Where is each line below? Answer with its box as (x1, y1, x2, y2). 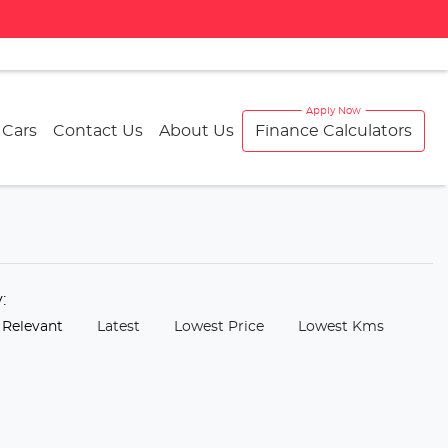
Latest (97, 320, 140, 334)
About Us (159, 123, 234, 139)
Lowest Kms (298, 320, 384, 334)
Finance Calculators (255, 123, 412, 139)
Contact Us (53, 123, 143, 139)
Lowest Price (174, 320, 264, 334)
